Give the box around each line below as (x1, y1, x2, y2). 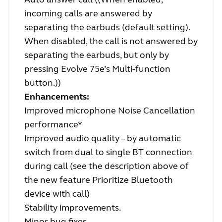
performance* (24, 119, 82, 130)
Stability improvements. (24, 202, 121, 214)
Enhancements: (24, 91, 89, 103)
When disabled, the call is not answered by (24, 36, 198, 47)
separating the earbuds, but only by (24, 50, 169, 61)
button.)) (24, 77, 61, 89)
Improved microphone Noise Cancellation (24, 105, 195, 116)
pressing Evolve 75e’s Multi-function (24, 63, 170, 75)
